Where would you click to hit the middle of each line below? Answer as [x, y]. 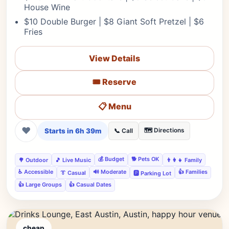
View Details [114, 58]
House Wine [47, 7]
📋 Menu [114, 106]
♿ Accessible [36, 172]
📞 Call [123, 131]
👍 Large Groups [40, 185]
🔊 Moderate [110, 172]
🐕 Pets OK [145, 159]
